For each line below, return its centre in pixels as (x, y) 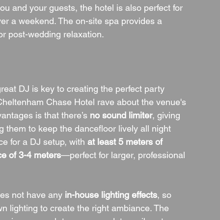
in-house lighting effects (111, 195)
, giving (167, 115)
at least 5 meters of (126, 142)
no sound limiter (121, 115)
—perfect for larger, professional (124, 155)
